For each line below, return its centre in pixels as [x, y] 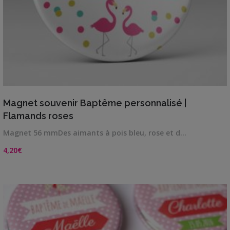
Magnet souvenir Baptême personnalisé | [95, 103]
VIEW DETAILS [115, 93]
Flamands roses [38, 116]
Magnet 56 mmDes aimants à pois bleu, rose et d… [95, 132]
